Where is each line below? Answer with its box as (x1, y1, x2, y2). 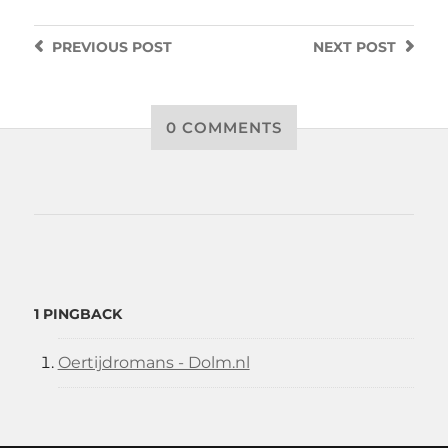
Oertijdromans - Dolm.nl (57, 352, 250, 372)
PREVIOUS (51, 37, 128, 56)
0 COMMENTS (165, 117, 282, 137)
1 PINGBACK (33, 304, 122, 323)
